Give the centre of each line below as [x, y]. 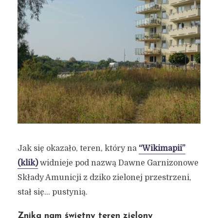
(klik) [27, 163]
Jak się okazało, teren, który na [78, 148]
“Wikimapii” [162, 148]
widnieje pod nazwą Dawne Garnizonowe [118, 163]
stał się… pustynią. [52, 192]
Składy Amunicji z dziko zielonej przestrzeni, [104, 177]
